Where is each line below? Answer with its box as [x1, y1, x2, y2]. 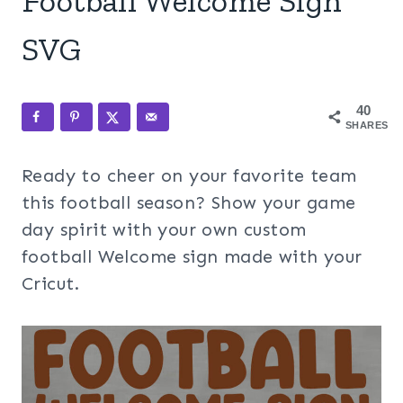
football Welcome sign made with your [22, 246, 363, 267]
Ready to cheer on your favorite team [22, 165, 357, 186]
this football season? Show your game [22, 192, 356, 213]
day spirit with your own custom [22, 219, 307, 240]
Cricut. [22, 273, 80, 294]
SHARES [345, 120, 389, 130]
